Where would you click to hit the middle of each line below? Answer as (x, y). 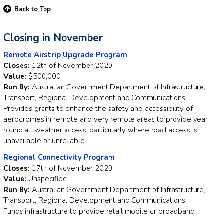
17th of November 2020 (72, 168)
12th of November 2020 (71, 66)
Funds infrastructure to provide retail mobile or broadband (99, 211)
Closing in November (53, 37)
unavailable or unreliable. (45, 141)
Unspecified (47, 179)
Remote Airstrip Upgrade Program (65, 55)
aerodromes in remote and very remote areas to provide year (106, 120)
